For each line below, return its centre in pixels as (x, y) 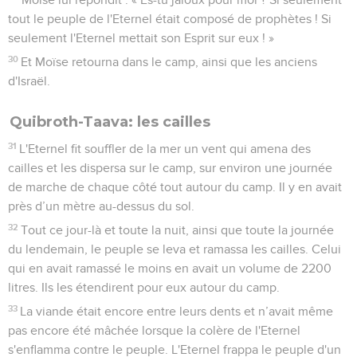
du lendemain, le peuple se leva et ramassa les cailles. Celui (175, 249)
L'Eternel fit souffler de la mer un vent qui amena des (165, 149)
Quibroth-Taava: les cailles (110, 122)
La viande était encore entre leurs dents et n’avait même (177, 311)
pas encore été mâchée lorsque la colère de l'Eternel (154, 330)
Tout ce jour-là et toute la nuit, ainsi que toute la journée (178, 230)
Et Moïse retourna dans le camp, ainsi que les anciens (169, 62)
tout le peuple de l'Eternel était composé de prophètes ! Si (170, 19)
